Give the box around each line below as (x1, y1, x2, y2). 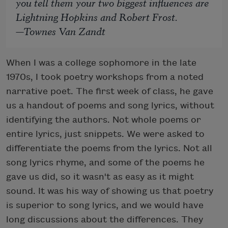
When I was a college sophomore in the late (6, 58, 196, 68)
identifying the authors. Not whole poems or (6, 115, 201, 125)
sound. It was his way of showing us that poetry (6, 186, 213, 196)
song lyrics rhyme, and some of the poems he (6, 158, 205, 168)
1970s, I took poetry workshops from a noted (6, 72, 204, 82)
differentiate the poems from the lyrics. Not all (6, 144, 212, 154)
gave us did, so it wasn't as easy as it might (6, 172, 194, 182)
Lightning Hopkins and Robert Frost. (16, 9, 178, 24)
